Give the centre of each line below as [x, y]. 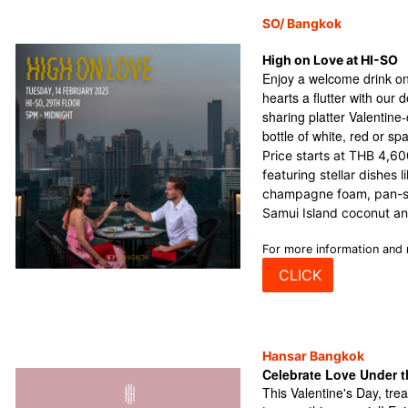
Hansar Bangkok [313, 356]
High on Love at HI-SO [330, 60]
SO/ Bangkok [302, 23]
